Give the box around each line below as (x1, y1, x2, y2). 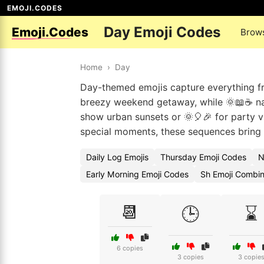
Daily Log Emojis (86, 152, 148, 162)
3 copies (177, 253, 204, 261)
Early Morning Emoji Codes (86, 169, 189, 179)
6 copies (116, 244, 143, 252)
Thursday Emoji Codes (160, 152, 246, 162)
